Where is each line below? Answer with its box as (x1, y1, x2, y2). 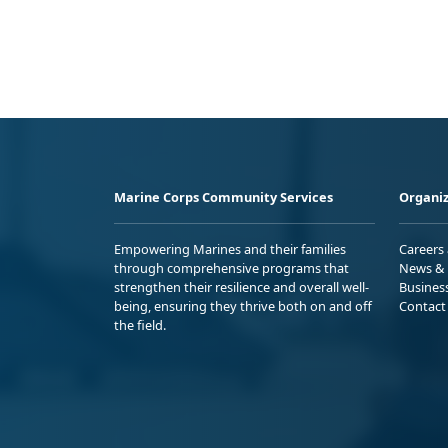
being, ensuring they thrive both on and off (114, 297, 372, 315)
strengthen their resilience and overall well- (114, 278, 369, 296)
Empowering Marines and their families (114, 240, 346, 258)
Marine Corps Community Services (114, 188, 333, 206)
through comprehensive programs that (114, 259, 349, 277)
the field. (114, 316, 166, 334)
